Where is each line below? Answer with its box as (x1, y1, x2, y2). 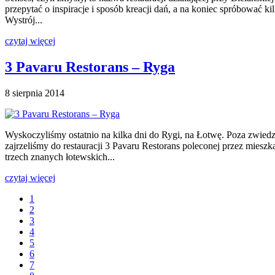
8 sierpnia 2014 (5, 87, 64, 98)
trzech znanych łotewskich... (5, 151, 115, 162)
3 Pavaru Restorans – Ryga (5, 58, 175, 75)
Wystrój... (5, 15, 42, 26)
